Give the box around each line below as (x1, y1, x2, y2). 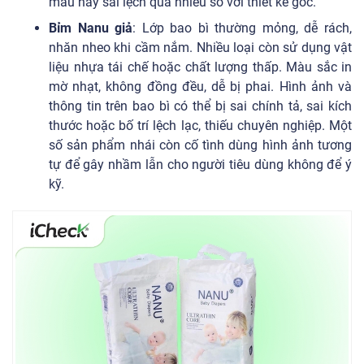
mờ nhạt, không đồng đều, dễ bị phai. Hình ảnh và (49, 79, 352, 95)
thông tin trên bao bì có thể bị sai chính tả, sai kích (49, 98, 352, 115)
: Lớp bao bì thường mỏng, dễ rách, (132, 20, 353, 37)
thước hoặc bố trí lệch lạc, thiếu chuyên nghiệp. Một (49, 118, 352, 134)
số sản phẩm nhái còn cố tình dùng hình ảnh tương (49, 137, 352, 154)
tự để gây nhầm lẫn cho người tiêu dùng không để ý (49, 157, 352, 173)
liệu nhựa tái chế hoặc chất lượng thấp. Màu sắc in (49, 59, 352, 76)
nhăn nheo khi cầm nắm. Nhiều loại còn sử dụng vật (49, 40, 352, 56)
